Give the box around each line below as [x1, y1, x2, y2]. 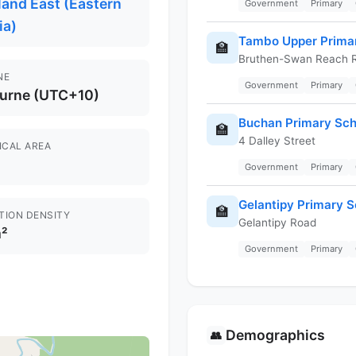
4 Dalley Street [238, 134, 315, 148]
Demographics [226, 327, 325, 344]
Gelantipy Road [238, 216, 316, 230]
